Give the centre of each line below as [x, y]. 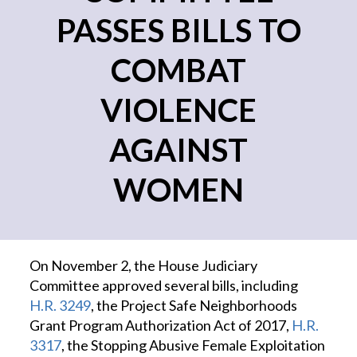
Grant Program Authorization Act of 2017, [161, 325]
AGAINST [178, 150]
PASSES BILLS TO [178, 30]
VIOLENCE [178, 110]
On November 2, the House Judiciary [144, 265]
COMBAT [178, 70]
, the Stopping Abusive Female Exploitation [194, 345]
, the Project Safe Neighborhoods [194, 305]
